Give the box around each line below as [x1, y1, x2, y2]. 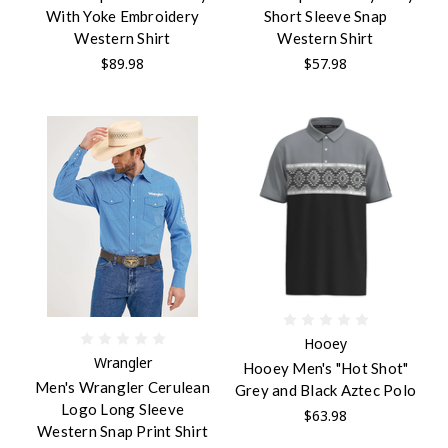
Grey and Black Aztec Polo [234, 380, 417, 399]
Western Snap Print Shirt [37, 421, 208, 440]
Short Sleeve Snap [263, 6, 388, 25]
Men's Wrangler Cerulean [35, 377, 210, 396]
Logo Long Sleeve [61, 399, 184, 418]
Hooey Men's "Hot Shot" [242, 358, 409, 377]
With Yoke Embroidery [46, 6, 199, 25]
